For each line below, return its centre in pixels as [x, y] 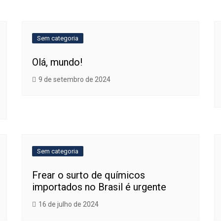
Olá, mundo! [57, 62]
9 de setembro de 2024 [74, 79]
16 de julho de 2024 [69, 204]
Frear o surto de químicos [89, 175]
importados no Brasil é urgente [99, 187]
